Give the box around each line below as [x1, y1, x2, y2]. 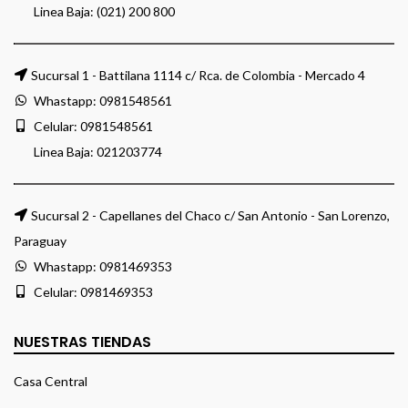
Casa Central [14, 373, 87, 390]
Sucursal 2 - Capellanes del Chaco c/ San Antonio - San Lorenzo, [31, 208, 390, 224]
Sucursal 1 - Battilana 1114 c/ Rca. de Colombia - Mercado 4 [31, 67, 365, 84]
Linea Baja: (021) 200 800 [31, 4, 175, 20]
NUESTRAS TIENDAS [14, 331, 151, 353]
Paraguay [14, 233, 66, 250]
